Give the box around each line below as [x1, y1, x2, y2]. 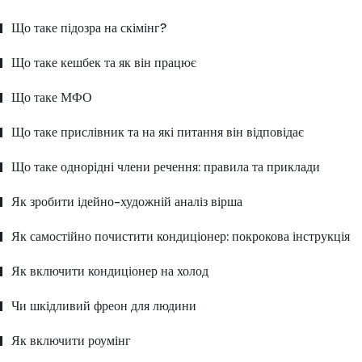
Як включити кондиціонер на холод [11, 263, 208, 280]
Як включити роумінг [11, 332, 131, 349]
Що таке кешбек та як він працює [11, 54, 196, 71]
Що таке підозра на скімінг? [11, 19, 166, 36]
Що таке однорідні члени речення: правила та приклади [11, 158, 320, 175]
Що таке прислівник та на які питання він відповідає [11, 124, 304, 141]
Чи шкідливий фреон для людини [11, 297, 196, 314]
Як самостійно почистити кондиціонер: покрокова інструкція [11, 228, 350, 245]
